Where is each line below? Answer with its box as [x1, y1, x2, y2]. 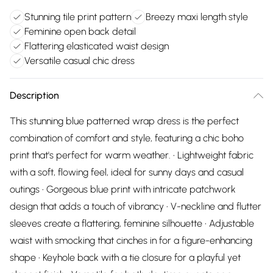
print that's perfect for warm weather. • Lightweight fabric [10, 149, 253, 161]
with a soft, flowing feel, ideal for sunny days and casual [10, 166, 244, 178]
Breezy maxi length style [146, 11, 248, 23]
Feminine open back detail [24, 26, 136, 37]
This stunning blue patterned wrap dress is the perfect [10, 115, 239, 127]
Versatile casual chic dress [24, 55, 135, 66]
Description [10, 90, 59, 101]
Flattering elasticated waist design [24, 40, 169, 52]
